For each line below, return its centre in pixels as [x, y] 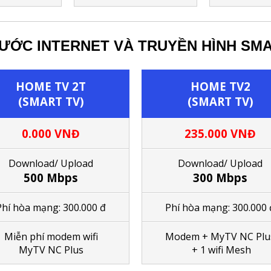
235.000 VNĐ [220, 133]
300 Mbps [220, 177]
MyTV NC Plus [51, 250]
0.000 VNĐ [51, 133]
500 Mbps [51, 177]
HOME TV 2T [51, 86]
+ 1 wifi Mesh [220, 250]
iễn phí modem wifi [55, 236]
